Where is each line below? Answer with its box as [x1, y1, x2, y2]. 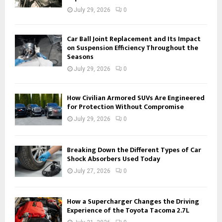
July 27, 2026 [74, 167, 111, 174]
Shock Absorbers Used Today [67, 153, 160, 165]
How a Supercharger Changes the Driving [67, 195, 199, 207]
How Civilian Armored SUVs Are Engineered [67, 92, 205, 104]
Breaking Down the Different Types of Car [67, 144, 201, 156]
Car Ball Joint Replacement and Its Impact [67, 33, 201, 45]
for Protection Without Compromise [67, 101, 184, 113]
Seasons [67, 51, 94, 63]
